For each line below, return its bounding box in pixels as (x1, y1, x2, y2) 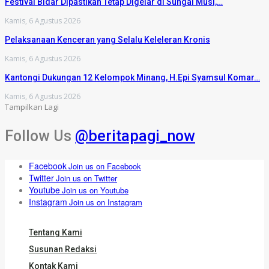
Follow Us (5, 127, 75, 145)
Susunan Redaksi (29, 244, 97, 254)
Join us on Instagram (69, 196, 142, 208)
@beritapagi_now (75, 127, 195, 145)
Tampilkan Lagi (5, 101, 59, 112)
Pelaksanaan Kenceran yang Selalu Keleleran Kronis (5, 34, 210, 44)
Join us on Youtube (62, 184, 128, 196)
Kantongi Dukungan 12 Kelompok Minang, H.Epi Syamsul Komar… (5, 72, 260, 82)
